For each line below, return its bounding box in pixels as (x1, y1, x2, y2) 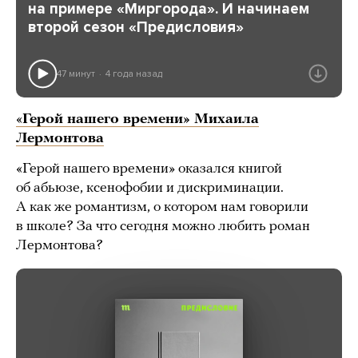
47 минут (57, 67, 95, 79)
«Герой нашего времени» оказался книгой (16, 161, 282, 177)
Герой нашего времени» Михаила (22, 112, 259, 128)
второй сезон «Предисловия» (28, 18, 244, 37)
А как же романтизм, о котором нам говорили (16, 200, 308, 216)
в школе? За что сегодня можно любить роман (16, 219, 310, 235)
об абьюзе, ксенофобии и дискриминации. (16, 181, 284, 197)
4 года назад (105, 67, 162, 79)
